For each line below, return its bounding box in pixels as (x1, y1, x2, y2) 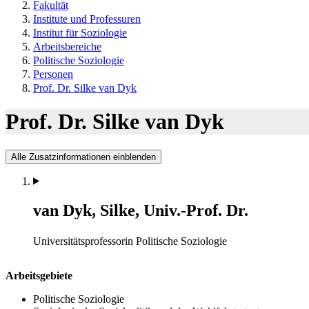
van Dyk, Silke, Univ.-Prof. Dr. (33, 201, 248, 219)
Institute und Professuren (33, 13, 141, 25)
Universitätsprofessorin (33, 235, 133, 247)
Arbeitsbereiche (33, 41, 101, 52)
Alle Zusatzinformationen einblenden (11, 151, 156, 162)
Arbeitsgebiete (6, 269, 72, 281)
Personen (33, 68, 73, 80)
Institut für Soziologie (33, 27, 127, 39)
